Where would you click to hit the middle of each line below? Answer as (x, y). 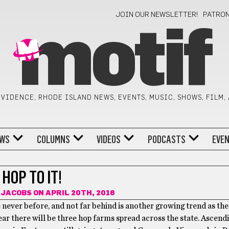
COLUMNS (53, 139)
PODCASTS (166, 139)
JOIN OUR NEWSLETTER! (157, 15)
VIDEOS (109, 139)
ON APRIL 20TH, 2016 (73, 193)
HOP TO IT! (32, 177)
